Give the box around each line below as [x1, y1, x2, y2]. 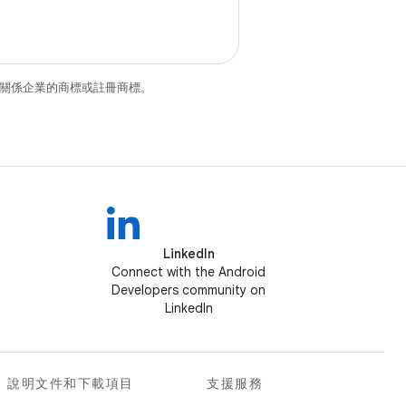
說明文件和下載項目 [7, 375, 134, 391]
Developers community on [111, 282, 266, 298]
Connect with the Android [111, 264, 266, 280]
